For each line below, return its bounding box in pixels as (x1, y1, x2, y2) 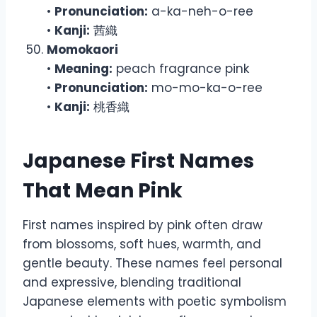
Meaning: (54, 59, 113, 77)
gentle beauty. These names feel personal (23, 254, 282, 272)
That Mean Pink (23, 176, 183, 204)
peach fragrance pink (113, 59, 249, 77)
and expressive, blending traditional (23, 273, 241, 291)
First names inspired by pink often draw (23, 216, 263, 234)
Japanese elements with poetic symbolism (23, 292, 287, 310)
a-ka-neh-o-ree (148, 2, 253, 20)
